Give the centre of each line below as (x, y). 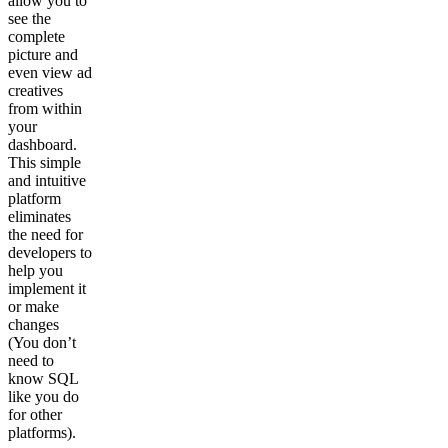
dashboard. (42, 144)
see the (29, 18)
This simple (44, 162)
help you (35, 270)
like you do (43, 396)
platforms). (42, 432)
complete (36, 36)
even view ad (50, 72)
